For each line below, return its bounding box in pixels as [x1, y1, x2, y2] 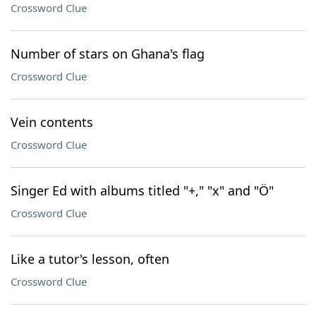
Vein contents [11, 114, 93, 130]
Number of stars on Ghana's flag [11, 45, 205, 62]
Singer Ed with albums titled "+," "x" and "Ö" [11, 182, 274, 199]
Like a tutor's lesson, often [11, 250, 169, 267]
